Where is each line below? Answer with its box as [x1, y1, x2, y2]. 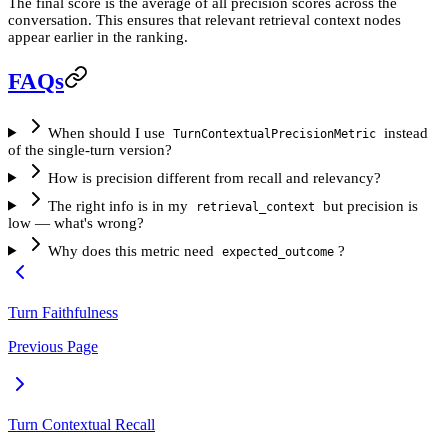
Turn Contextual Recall [8, 415, 155, 433]
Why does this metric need [47, 242, 218, 259]
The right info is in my [47, 197, 192, 214]
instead [379, 124, 428, 141]
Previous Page [8, 337, 98, 355]
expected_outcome [221, 244, 334, 259]
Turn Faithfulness [8, 303, 118, 321]
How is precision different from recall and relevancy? [47, 169, 381, 186]
